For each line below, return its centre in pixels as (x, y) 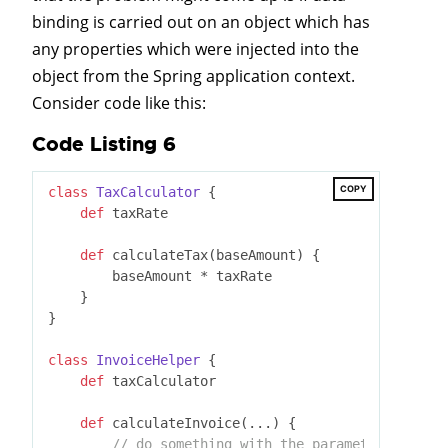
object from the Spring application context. (193, 75)
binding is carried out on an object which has (201, 21)
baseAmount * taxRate (160, 275)
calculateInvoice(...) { (200, 422)
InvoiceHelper (148, 359)
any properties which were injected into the (195, 48)
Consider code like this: (119, 102)
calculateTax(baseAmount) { (212, 254)
